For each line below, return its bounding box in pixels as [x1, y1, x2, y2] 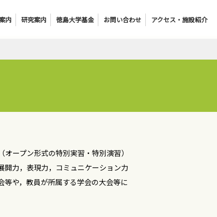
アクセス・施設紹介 [151, 15, 207, 24]
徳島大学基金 [56, 15, 94, 24]
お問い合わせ [104, 15, 141, 24]
